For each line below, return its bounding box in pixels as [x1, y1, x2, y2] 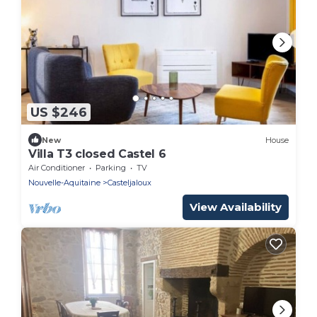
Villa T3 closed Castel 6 [28, 147, 166, 161]
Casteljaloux [108, 178, 151, 188]
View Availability [190, 200, 282, 214]
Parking [96, 163, 126, 173]
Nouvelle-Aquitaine [28, 178, 100, 188]
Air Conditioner [28, 163, 85, 173]
